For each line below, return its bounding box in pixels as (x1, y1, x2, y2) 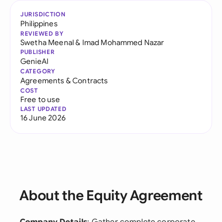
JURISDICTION (20, 10, 66, 18)
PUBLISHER (20, 48, 55, 55)
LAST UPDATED (20, 105, 67, 112)
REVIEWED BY (20, 30, 64, 37)
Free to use (20, 95, 60, 104)
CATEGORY (20, 67, 55, 75)
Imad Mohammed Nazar (82, 38, 165, 47)
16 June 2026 (20, 113, 65, 122)
